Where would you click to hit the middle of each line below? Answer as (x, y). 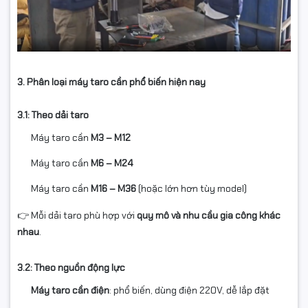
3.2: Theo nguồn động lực (71, 268)
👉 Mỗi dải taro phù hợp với (77, 216)
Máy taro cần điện (70, 290)
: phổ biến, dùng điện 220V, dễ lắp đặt (189, 290)
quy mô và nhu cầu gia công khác (209, 216)
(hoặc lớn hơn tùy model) (191, 189)
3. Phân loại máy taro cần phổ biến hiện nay (111, 82)
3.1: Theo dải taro (53, 115)
